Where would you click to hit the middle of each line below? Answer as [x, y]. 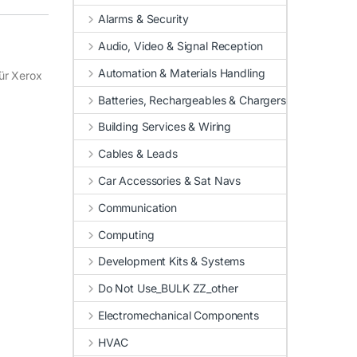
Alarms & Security [143, 19]
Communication [137, 207]
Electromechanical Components [178, 315]
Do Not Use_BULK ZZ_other [168, 288]
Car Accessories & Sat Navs [169, 180]
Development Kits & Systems [171, 261]
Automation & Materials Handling [181, 73]
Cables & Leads [137, 154]
